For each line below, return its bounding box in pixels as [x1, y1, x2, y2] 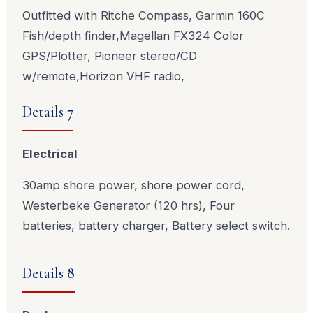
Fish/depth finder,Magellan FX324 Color [22, 29, 245, 43]
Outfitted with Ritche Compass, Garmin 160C [22, 8, 265, 22]
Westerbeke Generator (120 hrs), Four [22, 198, 235, 213]
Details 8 [22, 263, 75, 282]
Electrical [22, 146, 78, 161]
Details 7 [22, 102, 74, 121]
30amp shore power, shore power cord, [22, 178, 245, 193]
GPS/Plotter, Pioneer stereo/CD [22, 49, 198, 63]
